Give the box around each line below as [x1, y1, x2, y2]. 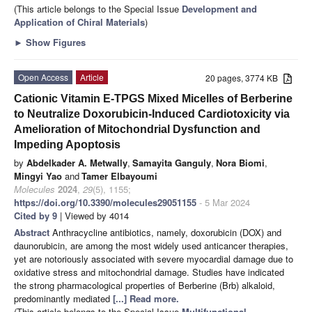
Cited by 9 [14, 208, 57, 222]
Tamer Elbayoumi [81, 169, 157, 182]
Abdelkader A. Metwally [26, 155, 127, 169]
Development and [182, 1, 257, 15]
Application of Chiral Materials [14, 15, 145, 29]
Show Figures [23, 35, 86, 49]
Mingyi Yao [14, 169, 62, 182]
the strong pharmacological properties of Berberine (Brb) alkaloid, [14, 278, 275, 292]
